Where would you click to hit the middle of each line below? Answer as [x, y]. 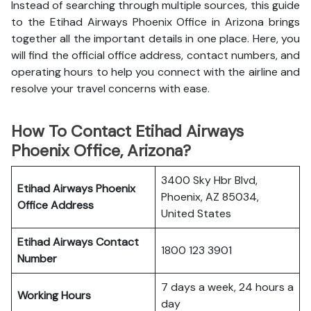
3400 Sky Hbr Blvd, [209, 180]
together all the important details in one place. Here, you [155, 39]
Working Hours [54, 295]
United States [196, 213]
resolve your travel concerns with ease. [110, 89]
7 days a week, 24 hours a [227, 287]
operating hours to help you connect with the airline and [155, 72]
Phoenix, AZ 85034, [210, 197]
